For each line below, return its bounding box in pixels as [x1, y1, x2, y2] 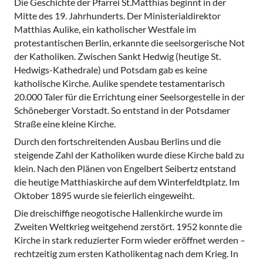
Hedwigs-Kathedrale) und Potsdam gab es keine [14, 63, 207, 75]
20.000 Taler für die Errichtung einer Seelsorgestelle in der [14, 90, 245, 102]
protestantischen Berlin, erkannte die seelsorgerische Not [14, 36, 245, 48]
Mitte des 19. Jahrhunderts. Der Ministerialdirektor [14, 9, 221, 21]
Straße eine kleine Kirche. [14, 117, 116, 129]
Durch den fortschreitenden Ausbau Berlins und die [14, 135, 221, 147]
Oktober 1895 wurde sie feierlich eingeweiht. [14, 189, 194, 201]
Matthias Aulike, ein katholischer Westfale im [14, 23, 196, 35]
